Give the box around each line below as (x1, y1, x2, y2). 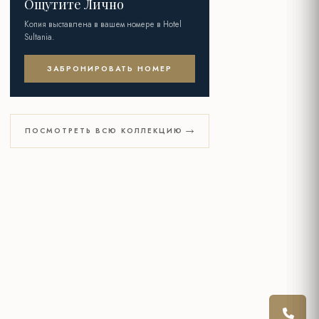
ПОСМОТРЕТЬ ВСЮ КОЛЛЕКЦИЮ (25, 125, 183, 137)
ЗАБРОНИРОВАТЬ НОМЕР (47, 63, 172, 75)
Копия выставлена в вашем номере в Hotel (24, 19, 182, 31)
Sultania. (24, 31, 54, 43)
